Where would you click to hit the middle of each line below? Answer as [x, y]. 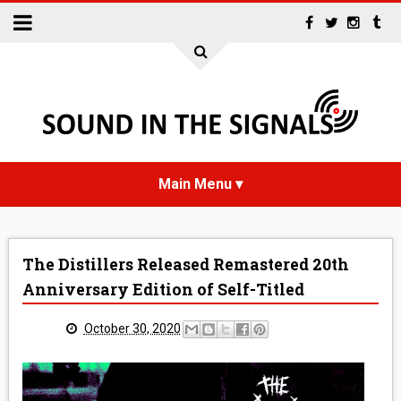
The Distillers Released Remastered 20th [185, 264]
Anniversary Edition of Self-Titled [163, 290]
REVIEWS [200, 365]
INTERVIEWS [200, 320]
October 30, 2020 [132, 328]
